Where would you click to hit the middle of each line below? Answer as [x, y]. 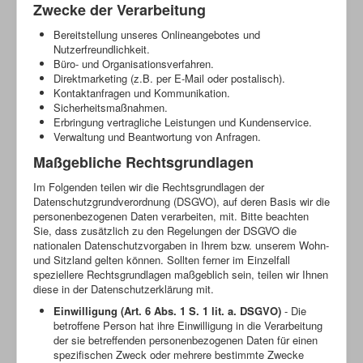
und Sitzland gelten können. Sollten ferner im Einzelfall [162, 259]
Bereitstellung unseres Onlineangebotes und [157, 34]
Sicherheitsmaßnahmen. [111, 107]
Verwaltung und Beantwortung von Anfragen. [157, 136]
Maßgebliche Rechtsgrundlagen [143, 162]
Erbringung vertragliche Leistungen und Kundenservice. [183, 122]
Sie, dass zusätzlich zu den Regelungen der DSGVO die [165, 230]
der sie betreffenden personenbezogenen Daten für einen [186, 340]
